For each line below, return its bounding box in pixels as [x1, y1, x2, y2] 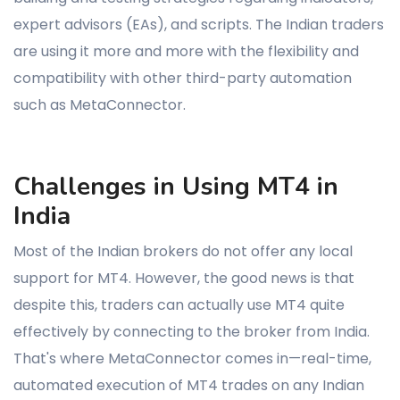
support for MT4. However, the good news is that [13, 267, 354, 288]
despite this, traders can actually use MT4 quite [13, 294, 345, 315]
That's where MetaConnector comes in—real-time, [13, 347, 371, 369]
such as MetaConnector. [13, 94, 186, 115]
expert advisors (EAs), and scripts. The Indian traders [13, 13, 384, 35]
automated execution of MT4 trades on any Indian [13, 374, 364, 396]
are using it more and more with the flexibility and [13, 40, 359, 62]
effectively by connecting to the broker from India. [13, 321, 370, 342]
